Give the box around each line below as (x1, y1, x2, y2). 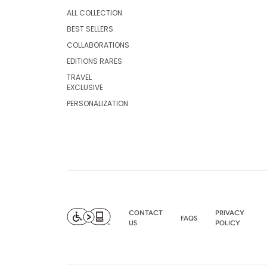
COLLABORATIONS (67, 39, 129, 50)
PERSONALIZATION (67, 98, 128, 108)
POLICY (215, 218, 240, 227)
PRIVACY (215, 208, 244, 217)
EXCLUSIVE (67, 82, 103, 92)
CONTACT (129, 208, 163, 217)
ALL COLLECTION (67, 7, 122, 18)
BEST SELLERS (67, 23, 113, 34)
